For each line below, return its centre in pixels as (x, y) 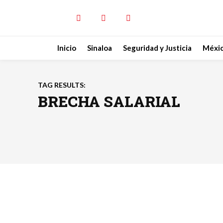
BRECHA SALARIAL (109, 101)
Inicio (67, 48)
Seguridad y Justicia (157, 48)
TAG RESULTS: (62, 85)
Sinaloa (100, 48)
